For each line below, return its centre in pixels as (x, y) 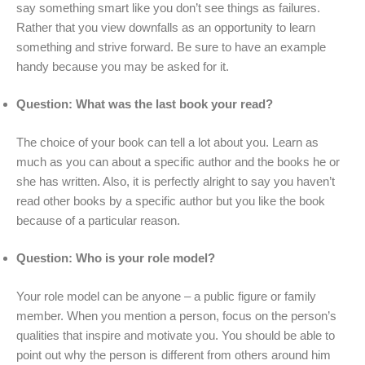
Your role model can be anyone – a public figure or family (166, 296)
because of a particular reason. (98, 220)
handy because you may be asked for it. (123, 66)
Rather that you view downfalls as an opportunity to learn (166, 27)
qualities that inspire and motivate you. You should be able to (176, 335)
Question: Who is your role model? (116, 258)
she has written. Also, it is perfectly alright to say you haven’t (176, 181)
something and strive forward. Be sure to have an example (171, 46)
